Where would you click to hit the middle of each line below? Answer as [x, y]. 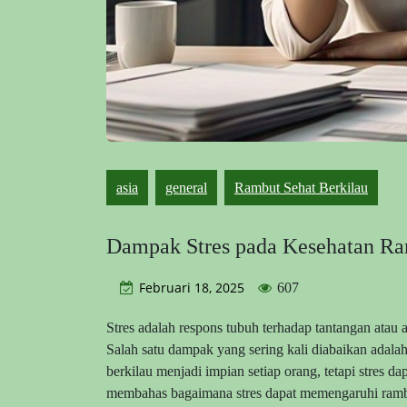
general [186, 187]
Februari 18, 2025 [192, 287]
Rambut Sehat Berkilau [301, 187]
